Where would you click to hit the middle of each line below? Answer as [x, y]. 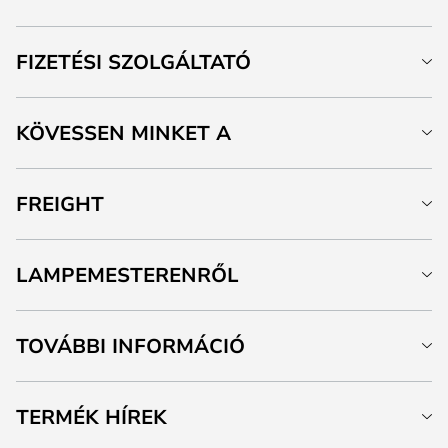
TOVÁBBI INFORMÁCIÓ [130, 345]
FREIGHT [60, 203]
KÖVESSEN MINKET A [123, 132]
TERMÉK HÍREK [91, 416]
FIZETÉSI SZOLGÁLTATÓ [133, 61]
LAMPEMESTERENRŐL [127, 274]
